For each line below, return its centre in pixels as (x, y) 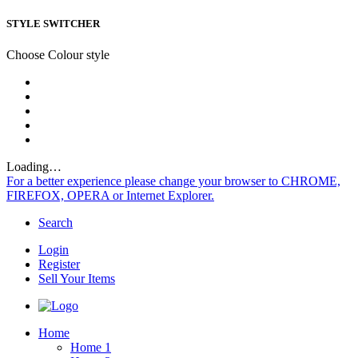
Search (56, 223)
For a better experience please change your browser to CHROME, (173, 181)
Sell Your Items (77, 279)
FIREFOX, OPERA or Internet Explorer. (110, 196)
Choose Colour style (58, 55)
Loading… (34, 167)
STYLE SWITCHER (53, 24)
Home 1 (91, 348)
